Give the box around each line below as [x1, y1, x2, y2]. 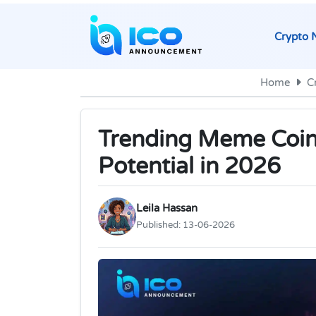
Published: [136, 219, 183, 231]
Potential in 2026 [98, 153, 281, 181]
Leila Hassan [136, 202, 197, 215]
